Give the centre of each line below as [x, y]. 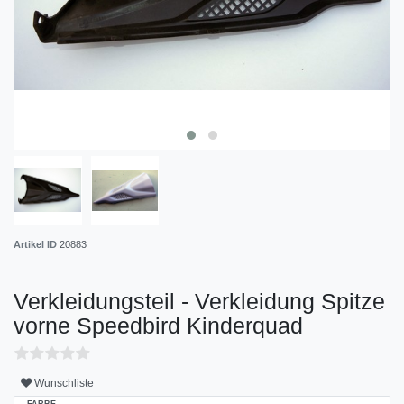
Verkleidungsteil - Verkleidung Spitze [199, 301]
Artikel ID [37, 244]
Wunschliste [64, 384]
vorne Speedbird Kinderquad [158, 325]
